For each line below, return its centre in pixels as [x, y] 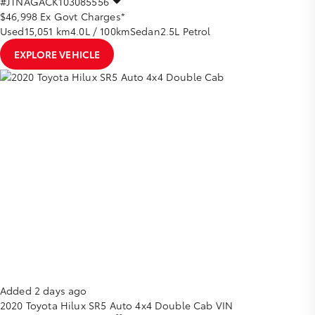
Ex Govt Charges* [83, 17]
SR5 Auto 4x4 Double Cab [150, 305]
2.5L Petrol [185, 31]
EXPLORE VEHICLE [57, 54]
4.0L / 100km [101, 31]
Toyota [41, 305]
